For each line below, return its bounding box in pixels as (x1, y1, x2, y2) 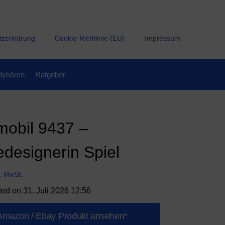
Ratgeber (35, 70, 65, 79)
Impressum (144, 34, 180, 42)
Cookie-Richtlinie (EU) (55, 34, 125, 42)
